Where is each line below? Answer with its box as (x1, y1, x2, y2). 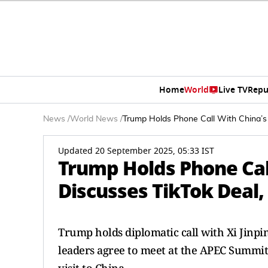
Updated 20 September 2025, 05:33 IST (58, 145, 214, 157)
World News (70, 115, 118, 123)
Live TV (218, 83, 248, 96)
